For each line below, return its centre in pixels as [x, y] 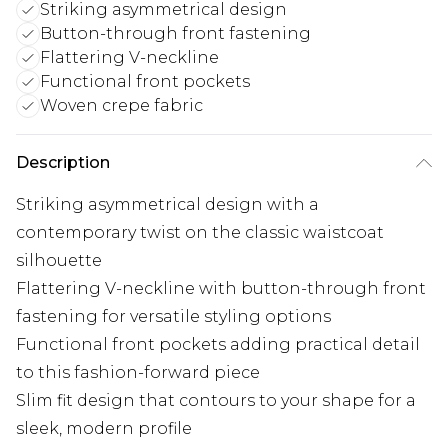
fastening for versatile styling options [173, 317]
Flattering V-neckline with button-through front [221, 289]
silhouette [59, 261]
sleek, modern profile [104, 429]
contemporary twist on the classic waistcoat [200, 233]
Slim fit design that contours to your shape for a [216, 401]
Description [63, 163]
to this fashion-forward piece [138, 373]
